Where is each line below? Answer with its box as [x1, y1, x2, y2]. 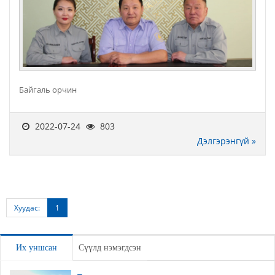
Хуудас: [14, 202, 40, 213]
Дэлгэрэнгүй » [197, 134, 256, 147]
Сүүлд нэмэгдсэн [79, 242, 141, 252]
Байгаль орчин [19, 84, 77, 95]
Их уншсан [16, 242, 57, 252]
